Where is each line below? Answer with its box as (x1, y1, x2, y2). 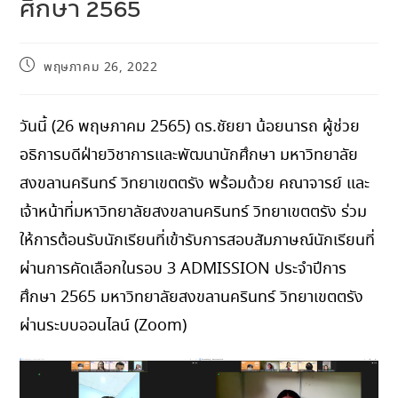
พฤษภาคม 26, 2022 (44, 58, 158, 76)
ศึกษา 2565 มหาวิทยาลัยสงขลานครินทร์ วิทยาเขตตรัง (20, 285, 364, 309)
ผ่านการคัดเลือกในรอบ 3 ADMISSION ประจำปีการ (20, 257, 347, 281)
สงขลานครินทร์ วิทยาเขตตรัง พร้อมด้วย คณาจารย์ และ (20, 171, 370, 195)
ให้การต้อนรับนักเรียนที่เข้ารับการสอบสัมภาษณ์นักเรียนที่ (20, 228, 376, 252)
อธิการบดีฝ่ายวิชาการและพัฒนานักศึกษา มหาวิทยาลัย (20, 143, 359, 167)
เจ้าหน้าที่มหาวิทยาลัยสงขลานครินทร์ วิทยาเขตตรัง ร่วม (20, 200, 368, 224)
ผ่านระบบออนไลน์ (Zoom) (20, 314, 187, 338)
